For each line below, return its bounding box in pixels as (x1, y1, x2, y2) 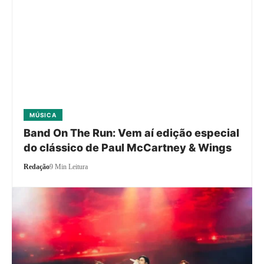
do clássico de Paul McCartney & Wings (24, 141, 232, 154)
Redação (24, 162, 50, 171)
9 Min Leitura (49, 162, 88, 171)
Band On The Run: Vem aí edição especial (24, 126, 240, 139)
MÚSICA (29, 111, 57, 118)
